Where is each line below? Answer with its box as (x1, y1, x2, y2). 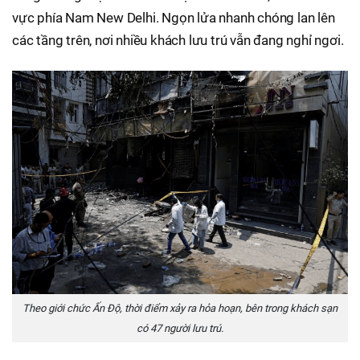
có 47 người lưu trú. (137, 321, 223, 334)
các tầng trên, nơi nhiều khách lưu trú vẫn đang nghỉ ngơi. (12, 31, 344, 48)
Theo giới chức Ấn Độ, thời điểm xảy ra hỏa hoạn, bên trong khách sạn (22, 301, 337, 314)
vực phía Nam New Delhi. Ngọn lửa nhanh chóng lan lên (12, 9, 335, 26)
